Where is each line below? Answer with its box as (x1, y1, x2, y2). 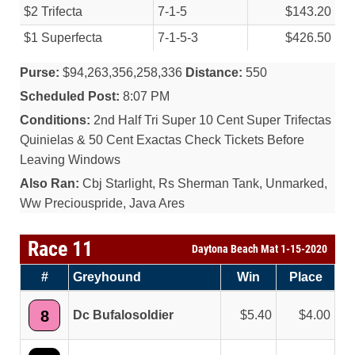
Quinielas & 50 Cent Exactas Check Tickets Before (20, 133, 304, 147)
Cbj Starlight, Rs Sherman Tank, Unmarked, (79, 177, 327, 190)
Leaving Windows (20, 153, 120, 166)
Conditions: (20, 113, 90, 127)
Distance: (185, 66, 242, 79)
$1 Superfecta (24, 31, 102, 44)
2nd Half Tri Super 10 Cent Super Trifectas (90, 113, 331, 127)
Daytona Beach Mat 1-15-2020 (192, 242, 327, 255)
